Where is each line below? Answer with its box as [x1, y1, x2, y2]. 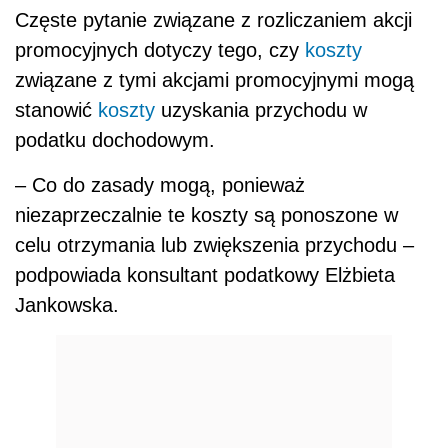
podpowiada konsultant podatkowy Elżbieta [15, 263, 395, 286]
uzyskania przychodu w [155, 98, 367, 121]
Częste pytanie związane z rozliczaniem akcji [15, 8, 412, 31]
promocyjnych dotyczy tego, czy [15, 38, 305, 61]
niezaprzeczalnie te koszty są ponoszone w [15, 203, 398, 226]
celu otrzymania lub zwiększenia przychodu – [15, 233, 414, 256]
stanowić [15, 98, 98, 121]
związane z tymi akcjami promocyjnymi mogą [15, 68, 414, 91]
